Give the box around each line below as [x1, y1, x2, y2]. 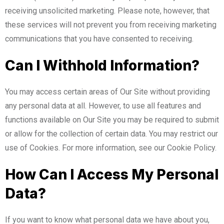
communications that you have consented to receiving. [5, 33, 193, 43]
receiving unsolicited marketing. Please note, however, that [5, 5, 209, 15]
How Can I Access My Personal [5, 165, 218, 183]
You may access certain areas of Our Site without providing [5, 86, 210, 96]
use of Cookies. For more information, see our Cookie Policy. [5, 142, 216, 152]
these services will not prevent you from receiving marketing [5, 19, 216, 29]
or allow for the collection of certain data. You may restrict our [5, 128, 218, 138]
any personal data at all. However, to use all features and [5, 100, 201, 110]
